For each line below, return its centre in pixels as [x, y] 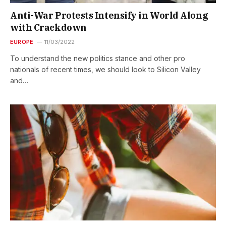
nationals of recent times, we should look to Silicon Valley [105, 70]
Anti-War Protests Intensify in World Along [109, 16]
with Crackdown [48, 28]
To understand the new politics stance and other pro [98, 59]
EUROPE [22, 42]
